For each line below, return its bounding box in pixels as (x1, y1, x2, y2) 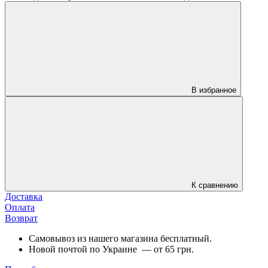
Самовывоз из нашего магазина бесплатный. (29, 233, 212, 243)
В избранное (191, 85, 236, 95)
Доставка (5, 191, 42, 202)
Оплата (5, 202, 35, 212)
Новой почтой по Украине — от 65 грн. (29, 243, 194, 254)
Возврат (5, 212, 38, 223)
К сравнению (191, 180, 238, 190)
